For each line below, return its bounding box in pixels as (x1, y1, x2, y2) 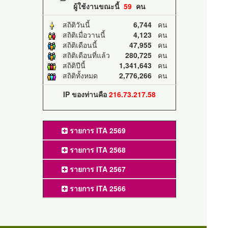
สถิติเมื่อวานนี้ (56, 30, 105, 40)
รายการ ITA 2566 (67, 183, 126, 194)
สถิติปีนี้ (56, 60, 85, 71)
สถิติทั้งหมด (56, 70, 98, 81)
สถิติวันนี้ (56, 19, 90, 30)
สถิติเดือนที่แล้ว (56, 50, 110, 61)
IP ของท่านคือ (63, 89, 109, 100)
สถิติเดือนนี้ (56, 40, 97, 50)
